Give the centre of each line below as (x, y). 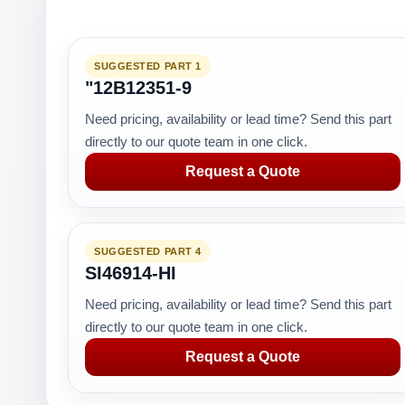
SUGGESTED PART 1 (148, 66)
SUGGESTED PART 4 (148, 251)
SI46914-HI (131, 273)
